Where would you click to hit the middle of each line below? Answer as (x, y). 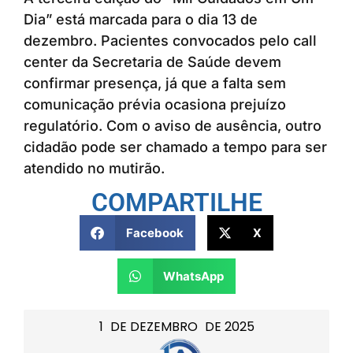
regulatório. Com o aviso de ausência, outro (173, 126)
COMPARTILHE (176, 203)
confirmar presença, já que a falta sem (155, 84)
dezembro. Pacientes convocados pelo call (170, 41)
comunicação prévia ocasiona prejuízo (155, 105)
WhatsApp (194, 276)
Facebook (154, 232)
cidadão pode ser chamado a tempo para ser (175, 147)
